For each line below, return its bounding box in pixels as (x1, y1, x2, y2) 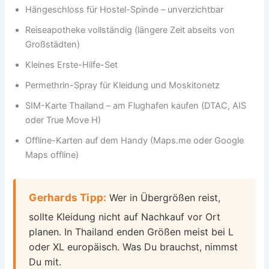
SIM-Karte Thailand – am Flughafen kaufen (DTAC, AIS (25, 100, 247, 111)
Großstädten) (25, 38, 80, 50)
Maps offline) (25, 149, 79, 160)
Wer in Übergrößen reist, (106, 191, 221, 204)
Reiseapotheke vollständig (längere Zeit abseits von (25, 24, 235, 35)
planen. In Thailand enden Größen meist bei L (29, 225, 234, 238)
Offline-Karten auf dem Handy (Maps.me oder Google (25, 134, 244, 146)
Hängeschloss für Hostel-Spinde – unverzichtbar (25, 4, 224, 15)
